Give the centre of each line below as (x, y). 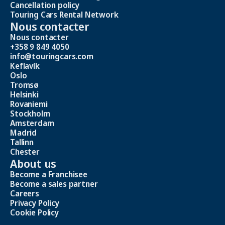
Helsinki (24, 95)
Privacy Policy (35, 203)
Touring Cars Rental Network (64, 15)
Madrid (24, 133)
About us (33, 163)
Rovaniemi (30, 104)
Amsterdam (32, 123)
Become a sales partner (54, 184)
